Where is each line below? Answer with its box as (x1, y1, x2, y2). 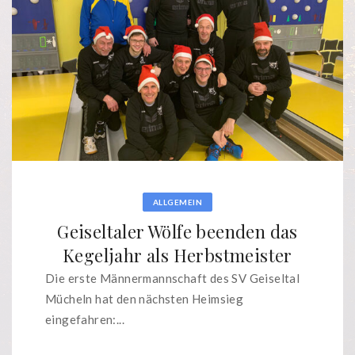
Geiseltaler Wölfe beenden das (57, 219, 298, 243)
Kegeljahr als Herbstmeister (63, 242, 292, 267)
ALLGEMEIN (152, 197, 203, 207)
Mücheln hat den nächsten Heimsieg (45, 291, 244, 306)
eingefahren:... (45, 311, 125, 326)
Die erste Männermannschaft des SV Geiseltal (45, 270, 300, 285)
